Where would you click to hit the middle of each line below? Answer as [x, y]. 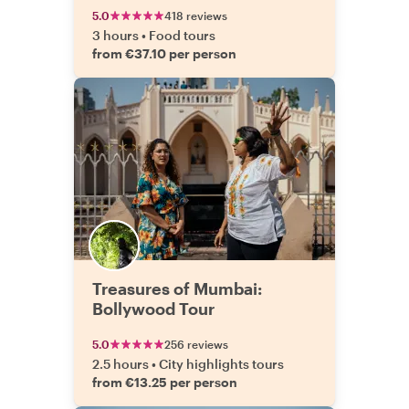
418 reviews [196, 16]
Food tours [182, 35]
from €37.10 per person [164, 53]
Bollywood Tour [153, 309]
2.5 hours [121, 364]
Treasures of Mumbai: [177, 288]
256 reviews [196, 344]
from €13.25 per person [165, 382]
